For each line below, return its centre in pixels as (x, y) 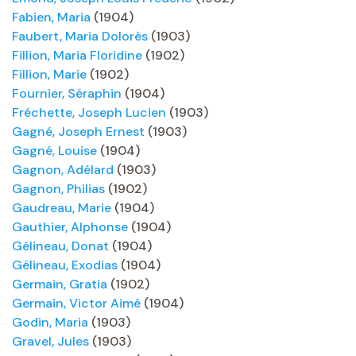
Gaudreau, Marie (62, 208)
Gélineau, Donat (60, 246)
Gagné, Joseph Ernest (78, 132)
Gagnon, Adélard (63, 170)
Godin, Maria (50, 322)
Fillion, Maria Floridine (77, 55)
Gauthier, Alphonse (70, 227)
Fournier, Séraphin (67, 93)
